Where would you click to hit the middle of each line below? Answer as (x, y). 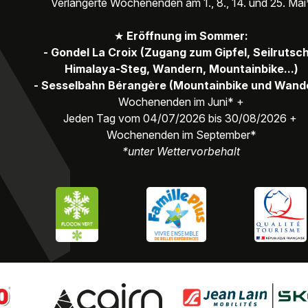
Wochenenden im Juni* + (181, 101)
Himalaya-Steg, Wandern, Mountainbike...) (181, 68)
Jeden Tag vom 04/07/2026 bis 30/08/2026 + (181, 118)
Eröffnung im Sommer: (187, 35)
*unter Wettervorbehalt (181, 151)
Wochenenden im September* (181, 134)
